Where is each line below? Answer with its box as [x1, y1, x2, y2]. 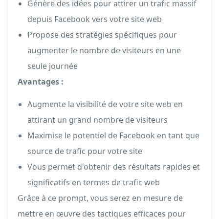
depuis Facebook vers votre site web [27, 14, 162, 25]
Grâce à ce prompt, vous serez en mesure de [18, 193, 183, 204]
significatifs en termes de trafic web [27, 177, 160, 188]
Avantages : [18, 76, 64, 88]
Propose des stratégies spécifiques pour [27, 29, 177, 41]
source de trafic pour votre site [27, 146, 142, 157]
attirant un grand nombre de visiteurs [27, 114, 168, 126]
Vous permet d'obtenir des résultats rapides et [27, 161, 200, 173]
